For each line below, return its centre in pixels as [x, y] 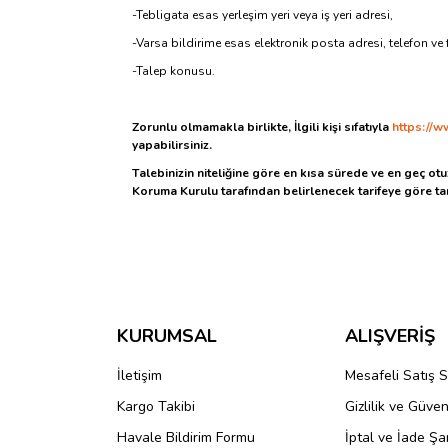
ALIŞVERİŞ [390, 336]
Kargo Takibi [156, 406]
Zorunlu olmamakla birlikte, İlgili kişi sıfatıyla [260, 127]
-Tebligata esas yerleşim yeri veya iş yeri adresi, [262, 15]
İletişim [139, 375]
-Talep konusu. [173, 71]
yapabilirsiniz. [172, 145]
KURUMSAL [167, 336]
